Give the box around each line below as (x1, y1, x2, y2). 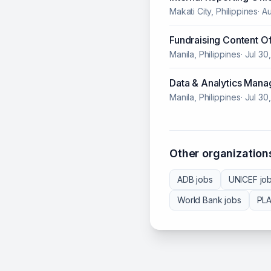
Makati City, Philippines (169, 6, 258, 17)
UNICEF (228, 174, 258, 185)
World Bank (177, 195, 223, 206)
